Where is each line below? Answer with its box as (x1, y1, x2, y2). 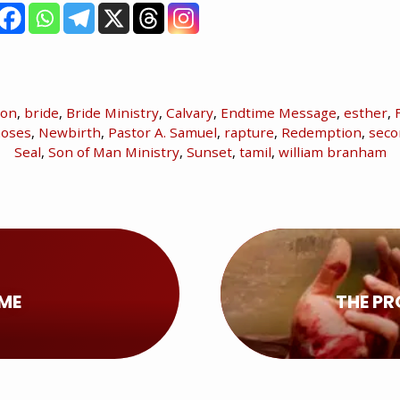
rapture (224, 122, 274, 141)
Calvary (166, 103, 213, 121)
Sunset (186, 142, 232, 161)
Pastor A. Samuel (108, 122, 217, 141)
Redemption (281, 122, 362, 141)
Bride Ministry (66, 103, 159, 121)
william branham (278, 142, 387, 161)
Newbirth (38, 122, 101, 141)
